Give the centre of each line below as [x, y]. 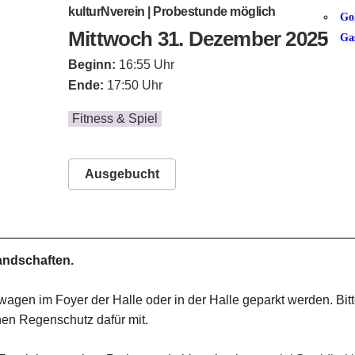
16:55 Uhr [145, 65]
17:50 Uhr [135, 85]
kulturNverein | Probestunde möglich [172, 11]
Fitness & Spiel [115, 118]
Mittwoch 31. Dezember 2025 [198, 39]
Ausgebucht [122, 174]
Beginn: [92, 65]
